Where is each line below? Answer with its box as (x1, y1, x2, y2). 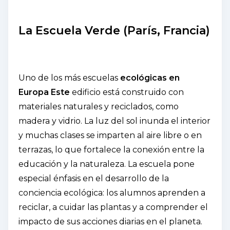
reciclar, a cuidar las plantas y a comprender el (18, 202, 208, 212)
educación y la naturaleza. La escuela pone (18, 159, 195, 169)
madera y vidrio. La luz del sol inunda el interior (18, 116, 210, 126)
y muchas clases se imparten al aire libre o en (18, 130, 202, 140)
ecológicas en (118, 72, 180, 83)
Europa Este (18, 87, 70, 97)
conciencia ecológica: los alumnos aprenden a (18, 187, 205, 198)
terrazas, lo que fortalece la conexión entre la (18, 144, 204, 155)
